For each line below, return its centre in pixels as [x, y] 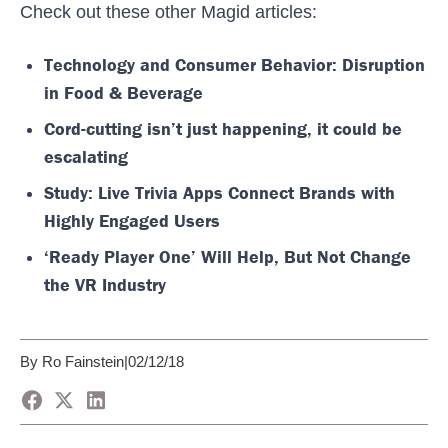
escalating [86, 156]
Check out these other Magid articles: [168, 12]
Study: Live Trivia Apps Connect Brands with [219, 192]
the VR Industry [105, 284]
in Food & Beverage [123, 92]
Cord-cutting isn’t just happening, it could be [223, 128]
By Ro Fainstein [72, 361]
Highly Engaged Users [132, 220]
